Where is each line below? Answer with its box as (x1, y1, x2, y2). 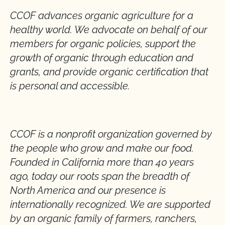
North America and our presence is (10, 184, 166, 196)
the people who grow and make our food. (10, 142, 194, 154)
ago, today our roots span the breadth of (10, 170, 189, 182)
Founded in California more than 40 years (10, 156, 194, 168)
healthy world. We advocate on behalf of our (10, 24, 207, 36)
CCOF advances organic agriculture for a (10, 10, 193, 22)
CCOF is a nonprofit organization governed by (10, 128, 212, 140)
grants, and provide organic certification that (10, 66, 208, 78)
